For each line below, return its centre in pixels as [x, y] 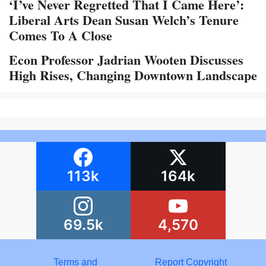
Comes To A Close [61, 36]
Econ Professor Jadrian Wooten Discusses [126, 60]
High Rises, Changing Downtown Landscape [133, 75]
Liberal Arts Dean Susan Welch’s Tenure [124, 20]
